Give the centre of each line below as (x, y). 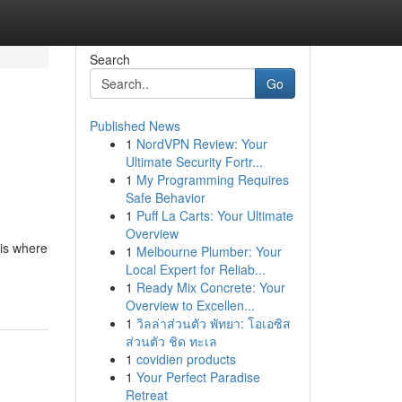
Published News (135, 126)
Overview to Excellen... (190, 305)
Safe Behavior (165, 197)
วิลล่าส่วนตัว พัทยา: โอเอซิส (213, 323)
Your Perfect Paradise (198, 377)
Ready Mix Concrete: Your (210, 287)
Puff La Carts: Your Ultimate (214, 215)
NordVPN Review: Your (201, 144)
